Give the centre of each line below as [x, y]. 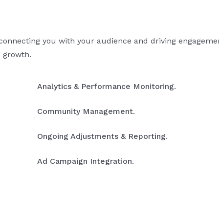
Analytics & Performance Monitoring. [106, 87]
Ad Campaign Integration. [85, 161]
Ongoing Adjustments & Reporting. [102, 136]
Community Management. [86, 111]
